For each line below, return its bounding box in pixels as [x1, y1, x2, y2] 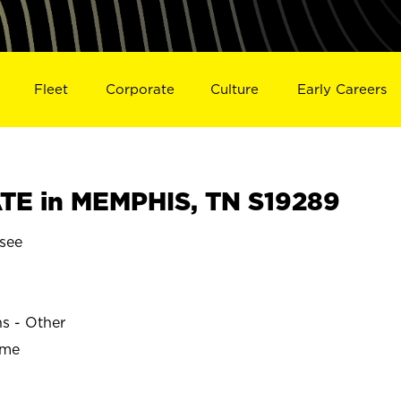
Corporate [105, 81, 175, 97]
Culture [210, 81, 260, 97]
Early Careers [297, 81, 388, 97]
